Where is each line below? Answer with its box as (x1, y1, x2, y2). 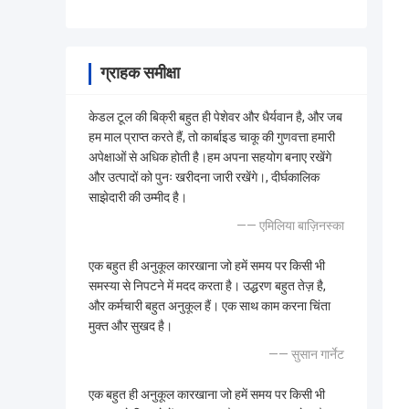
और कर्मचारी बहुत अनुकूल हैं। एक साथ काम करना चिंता (89, 299, 330, 314)
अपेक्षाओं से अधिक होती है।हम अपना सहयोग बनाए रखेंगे (89, 150, 331, 165)
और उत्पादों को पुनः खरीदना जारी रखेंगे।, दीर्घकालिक (89, 170, 320, 185)
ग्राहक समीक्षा (100, 63, 180, 83)
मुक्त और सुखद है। (89, 319, 173, 334)
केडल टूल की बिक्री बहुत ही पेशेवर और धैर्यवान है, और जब (89, 110, 342, 125)
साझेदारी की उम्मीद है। (89, 190, 187, 205)
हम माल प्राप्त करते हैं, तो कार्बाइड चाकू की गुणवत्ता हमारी (89, 130, 335, 145)
